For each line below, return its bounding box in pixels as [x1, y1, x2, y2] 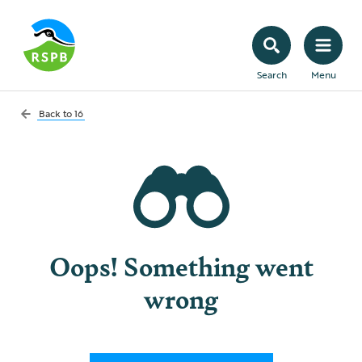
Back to [39, 106, 74, 120]
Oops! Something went [48, 246, 314, 284]
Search [256, 67, 287, 82]
